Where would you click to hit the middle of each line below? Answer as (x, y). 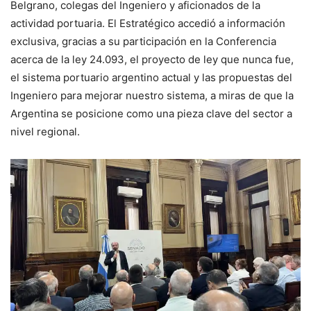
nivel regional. (47, 132)
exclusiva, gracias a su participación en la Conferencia (143, 41)
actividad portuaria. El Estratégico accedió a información (148, 23)
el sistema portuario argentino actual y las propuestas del (151, 77)
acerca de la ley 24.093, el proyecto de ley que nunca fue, (152, 59)
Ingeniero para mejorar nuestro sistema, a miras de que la (152, 95)
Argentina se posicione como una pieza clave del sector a (151, 114)
